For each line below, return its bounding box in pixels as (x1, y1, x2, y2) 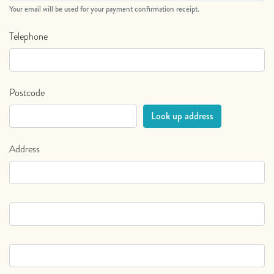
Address (9, 142, 40, 157)
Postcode (9, 86, 45, 100)
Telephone (9, 29, 48, 44)
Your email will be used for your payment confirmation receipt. (9, 4, 199, 15)
